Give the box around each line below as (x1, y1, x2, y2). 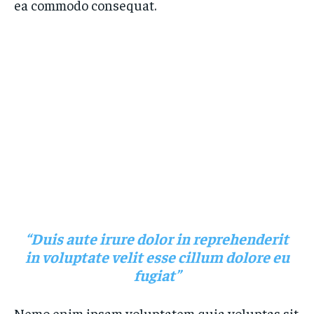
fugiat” (133, 265, 181, 285)
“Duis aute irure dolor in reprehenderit (25, 228, 289, 248)
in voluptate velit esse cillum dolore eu (25, 247, 289, 266)
